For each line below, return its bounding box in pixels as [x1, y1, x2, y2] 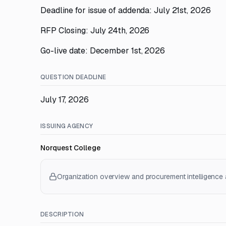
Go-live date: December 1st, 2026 [40, 45, 165, 56]
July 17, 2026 [40, 94, 89, 105]
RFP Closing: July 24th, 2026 [40, 25, 150, 36]
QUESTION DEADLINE [40, 73, 106, 81]
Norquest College [40, 143, 101, 152]
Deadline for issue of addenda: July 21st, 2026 [40, 5, 211, 16]
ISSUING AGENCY [40, 122, 93, 130]
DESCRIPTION [40, 210, 84, 218]
